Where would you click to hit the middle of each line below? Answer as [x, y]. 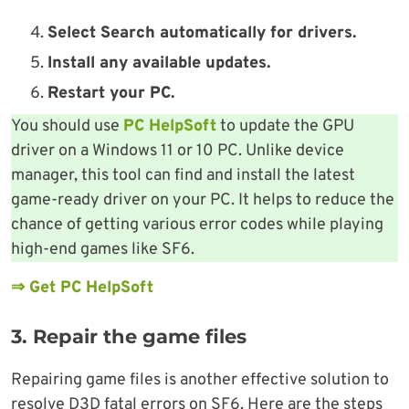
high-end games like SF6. [103, 249]
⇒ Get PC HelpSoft [82, 288]
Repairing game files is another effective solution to [200, 380]
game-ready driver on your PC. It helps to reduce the [203, 200]
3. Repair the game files [129, 336]
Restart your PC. [111, 93]
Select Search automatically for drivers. [202, 33]
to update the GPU [285, 126]
